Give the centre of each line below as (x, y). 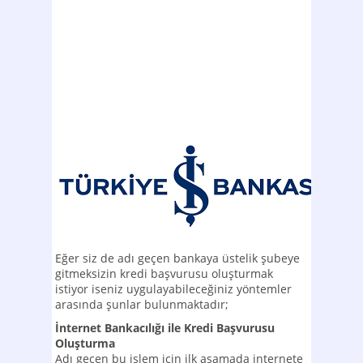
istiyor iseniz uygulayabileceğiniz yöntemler (173, 289)
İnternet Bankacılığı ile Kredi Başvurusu (165, 328)
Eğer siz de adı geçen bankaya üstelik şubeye (177, 258)
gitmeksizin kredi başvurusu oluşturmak (164, 273)
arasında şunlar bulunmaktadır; (142, 304)
